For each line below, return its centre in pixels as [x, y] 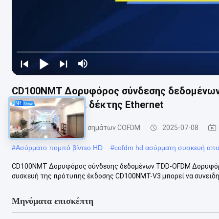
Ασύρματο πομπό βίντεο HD [59, 147]
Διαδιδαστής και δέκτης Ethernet [88, 104]
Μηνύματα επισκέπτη [53, 201]
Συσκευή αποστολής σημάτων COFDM [81, 127]
